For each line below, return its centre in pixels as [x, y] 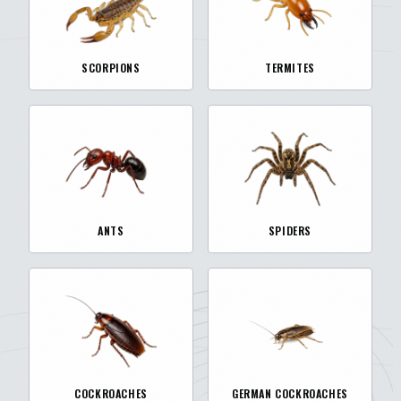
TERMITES [290, 68]
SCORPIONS [111, 68]
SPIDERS [290, 230]
